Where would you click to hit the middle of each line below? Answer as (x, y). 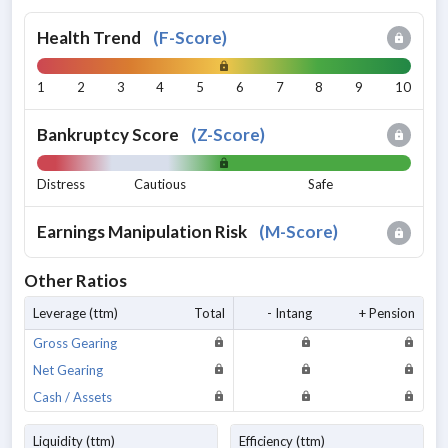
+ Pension (387, 312)
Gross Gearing (75, 342)
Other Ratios (75, 280)
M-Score (299, 231)
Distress (61, 184)
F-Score (190, 37)
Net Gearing (68, 369)
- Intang (289, 312)
